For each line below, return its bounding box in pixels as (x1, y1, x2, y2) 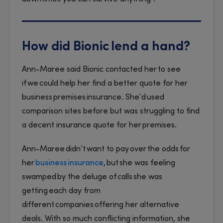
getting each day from (22, 187, 101, 195)
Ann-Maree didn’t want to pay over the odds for (22, 145, 190, 153)
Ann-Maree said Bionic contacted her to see (22, 65, 181, 74)
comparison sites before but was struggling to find (22, 107, 200, 115)
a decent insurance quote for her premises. (22, 121, 181, 129)
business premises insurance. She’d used (22, 93, 164, 102)
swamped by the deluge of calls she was (22, 173, 162, 181)
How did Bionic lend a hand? (22, 40, 195, 54)
